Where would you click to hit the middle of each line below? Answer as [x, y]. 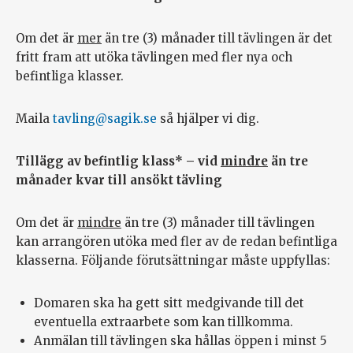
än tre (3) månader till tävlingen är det [217, 39]
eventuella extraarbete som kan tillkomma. [163, 322]
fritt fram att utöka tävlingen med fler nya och [154, 58]
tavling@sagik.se [105, 119]
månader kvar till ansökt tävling [119, 180]
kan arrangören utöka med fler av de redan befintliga [176, 242]
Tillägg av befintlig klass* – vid [118, 162]
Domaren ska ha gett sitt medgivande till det [169, 303]
